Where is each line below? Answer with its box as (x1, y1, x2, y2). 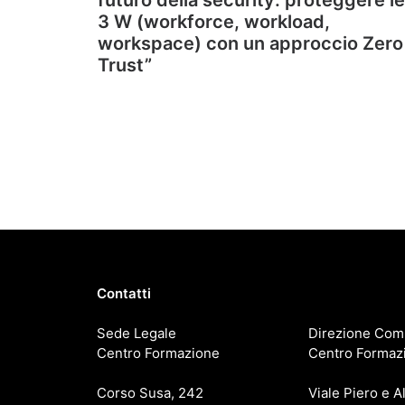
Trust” (98, 54, 152, 76)
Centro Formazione (97, 344, 220, 362)
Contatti (97, 285, 151, 302)
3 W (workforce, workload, (98, 11, 330, 33)
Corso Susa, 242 (97, 384, 203, 401)
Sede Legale (97, 325, 176, 342)
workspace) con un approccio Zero (98, 33, 403, 54)
